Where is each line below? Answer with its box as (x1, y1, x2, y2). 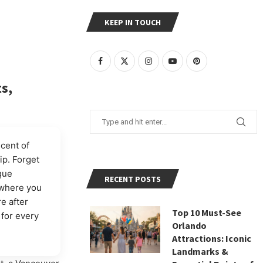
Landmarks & (172, 245, 229, 257)
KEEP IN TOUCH (104, 16, 161, 28)
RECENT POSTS (104, 173, 161, 184)
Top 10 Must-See (172, 206, 242, 218)
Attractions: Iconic (172, 232, 252, 244)
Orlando (172, 219, 207, 231)
